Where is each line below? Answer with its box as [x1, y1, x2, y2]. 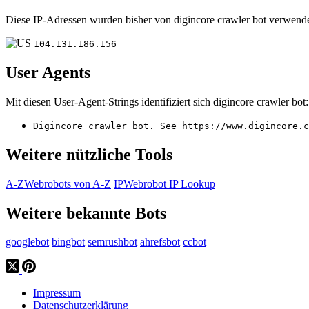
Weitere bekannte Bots [6, 203, 166, 222]
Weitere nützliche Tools [6, 145, 172, 163]
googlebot [6, 236, 49, 248]
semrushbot [88, 236, 137, 248]
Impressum [33, 287, 81, 299]
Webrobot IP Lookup [123, 177, 215, 190]
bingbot [52, 236, 85, 248]
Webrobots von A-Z [24, 177, 111, 190]
